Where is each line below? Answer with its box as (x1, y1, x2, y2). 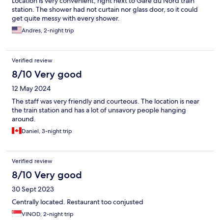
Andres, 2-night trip (22, 27, 74, 35)
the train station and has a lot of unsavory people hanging (12, 106, 186, 115)
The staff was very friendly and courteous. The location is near (12, 97, 199, 106)
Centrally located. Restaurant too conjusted (12, 197, 143, 207)
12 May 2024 (12, 84, 51, 93)
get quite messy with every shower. (12, 14, 120, 23)
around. (12, 114, 36, 124)
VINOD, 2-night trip (22, 210, 74, 219)
